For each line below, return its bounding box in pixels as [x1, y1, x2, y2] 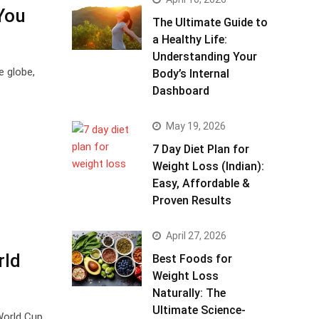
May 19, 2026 [166, 120, 226, 132]
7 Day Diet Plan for [152, 142, 249, 156]
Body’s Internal [152, 67, 229, 80]
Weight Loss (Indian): [152, 159, 264, 173]
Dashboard [152, 84, 209, 98]
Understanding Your [152, 50, 257, 63]
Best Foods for [152, 252, 232, 266]
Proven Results [152, 194, 231, 207]
